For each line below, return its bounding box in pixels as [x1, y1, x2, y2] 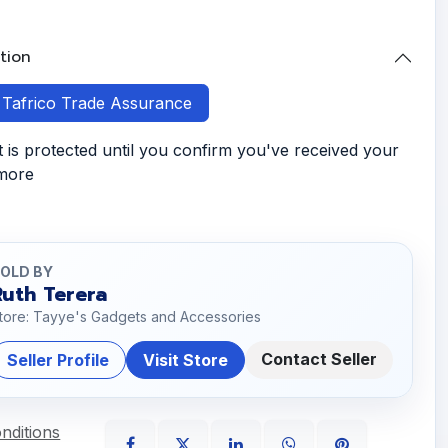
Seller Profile [7, 349, 110, 370]
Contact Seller [261, 348, 378, 369]
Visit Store [143, 349, 229, 370]
